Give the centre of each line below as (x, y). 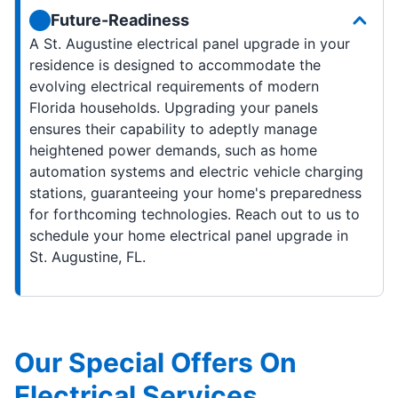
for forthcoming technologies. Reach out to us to (195, 215)
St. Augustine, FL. (88, 257)
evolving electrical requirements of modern (174, 87)
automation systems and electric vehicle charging (196, 172)
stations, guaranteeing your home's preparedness (195, 193)
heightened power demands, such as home (173, 151)
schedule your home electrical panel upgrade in (189, 236)
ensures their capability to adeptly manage (173, 129)
